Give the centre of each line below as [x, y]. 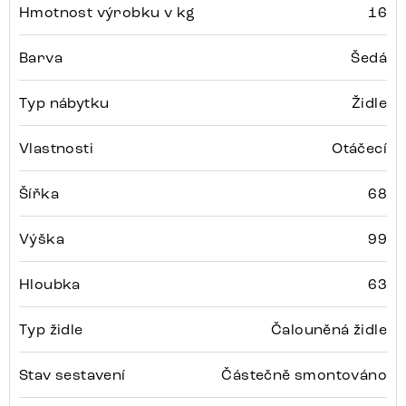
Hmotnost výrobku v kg [107, 12]
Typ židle [51, 329]
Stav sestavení [72, 374]
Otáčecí [359, 148]
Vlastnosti [56, 148]
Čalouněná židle [329, 329]
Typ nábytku [64, 102]
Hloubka [50, 284]
